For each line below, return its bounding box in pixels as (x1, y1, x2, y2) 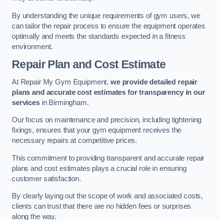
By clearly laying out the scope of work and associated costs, (12, 192, 203, 200)
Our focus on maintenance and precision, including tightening (12, 116, 202, 124)
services (12, 98, 40, 107)
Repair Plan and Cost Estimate (12, 58, 166, 71)
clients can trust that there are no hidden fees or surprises (12, 202, 192, 211)
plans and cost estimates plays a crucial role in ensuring (12, 164, 187, 172)
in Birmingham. (39, 98, 89, 107)
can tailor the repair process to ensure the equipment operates (12, 22, 205, 30)
